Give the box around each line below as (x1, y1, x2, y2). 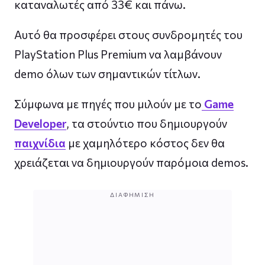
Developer (14, 116, 66, 130)
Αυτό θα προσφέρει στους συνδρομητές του (14, 27, 243, 41)
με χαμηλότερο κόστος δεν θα (66, 135, 225, 150)
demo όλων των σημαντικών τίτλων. (14, 66, 201, 80)
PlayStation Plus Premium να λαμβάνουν (14, 47, 222, 61)
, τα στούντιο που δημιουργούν (66, 116, 227, 130)
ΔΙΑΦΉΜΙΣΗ (110, 190, 155, 198)
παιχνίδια (14, 135, 66, 150)
